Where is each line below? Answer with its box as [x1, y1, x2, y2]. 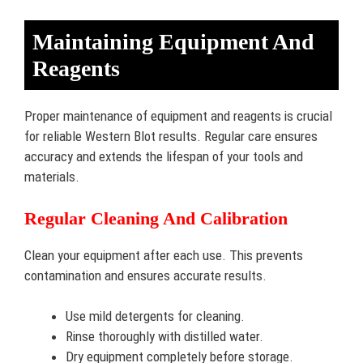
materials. [24, 169, 79, 185]
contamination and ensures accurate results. [24, 267, 267, 284]
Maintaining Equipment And [32, 29, 314, 54]
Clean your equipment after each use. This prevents [24, 246, 303, 263]
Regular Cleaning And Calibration [24, 207, 288, 228]
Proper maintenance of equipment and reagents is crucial [24, 108, 332, 124]
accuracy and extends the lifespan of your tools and [24, 148, 303, 164]
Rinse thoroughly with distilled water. [66, 328, 263, 344]
